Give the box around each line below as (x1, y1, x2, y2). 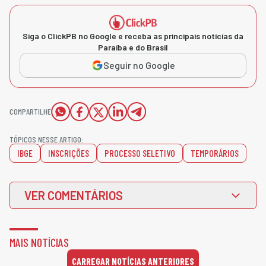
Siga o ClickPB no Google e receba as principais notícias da (23, 30, 243, 41)
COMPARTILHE (9, 106, 51, 116)
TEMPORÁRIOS (191, 147, 239, 159)
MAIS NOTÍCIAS (9, 235, 69, 249)
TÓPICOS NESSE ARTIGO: (9, 134, 83, 144)
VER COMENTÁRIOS (24, 188, 123, 202)
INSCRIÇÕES (48, 147, 89, 159)
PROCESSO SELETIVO (104, 147, 175, 159)
